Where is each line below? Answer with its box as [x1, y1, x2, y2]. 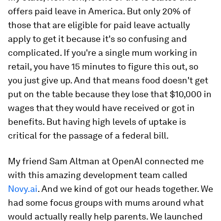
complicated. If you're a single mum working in [8, 47, 197, 58]
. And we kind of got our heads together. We [37, 184, 213, 194]
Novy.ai [8, 184, 37, 194]
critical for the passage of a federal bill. [8, 130, 169, 141]
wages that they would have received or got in [8, 103, 195, 113]
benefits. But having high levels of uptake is [8, 116, 186, 127]
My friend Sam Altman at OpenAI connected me [8, 156, 204, 167]
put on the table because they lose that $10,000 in [8, 89, 212, 100]
